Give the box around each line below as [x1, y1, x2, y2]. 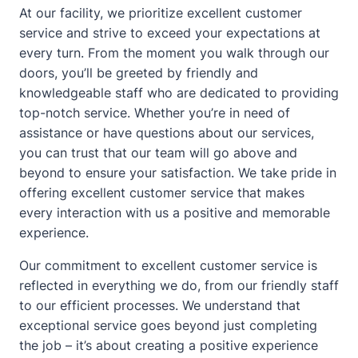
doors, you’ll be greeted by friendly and [19, 64, 258, 81]
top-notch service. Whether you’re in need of [19, 104, 290, 121]
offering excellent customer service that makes [19, 184, 304, 201]
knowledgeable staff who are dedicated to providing [19, 84, 339, 101]
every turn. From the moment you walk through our [19, 44, 329, 61]
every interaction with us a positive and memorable [19, 204, 330, 221]
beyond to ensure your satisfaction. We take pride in [19, 164, 336, 181]
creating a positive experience [131, 336, 318, 353]
